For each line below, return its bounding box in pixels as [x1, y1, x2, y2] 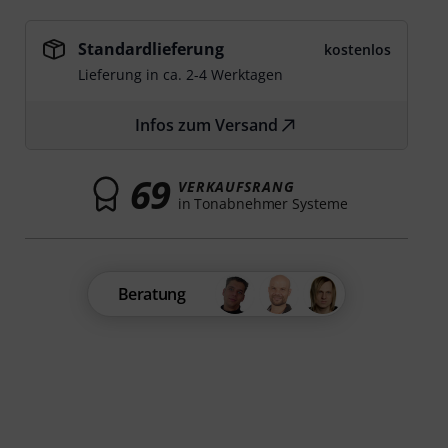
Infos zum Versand [135, 114, 279, 136]
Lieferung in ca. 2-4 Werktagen [78, 65, 284, 84]
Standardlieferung [78, 38, 225, 60]
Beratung [117, 283, 186, 305]
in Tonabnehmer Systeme [177, 193, 348, 213]
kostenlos [323, 40, 391, 59]
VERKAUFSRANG [177, 176, 295, 196]
